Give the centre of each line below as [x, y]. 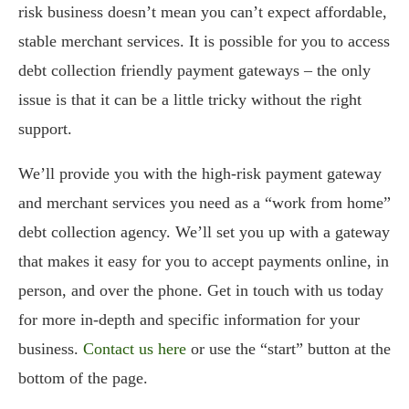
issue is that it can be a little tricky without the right [190, 99]
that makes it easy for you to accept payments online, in [204, 261]
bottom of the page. [83, 378]
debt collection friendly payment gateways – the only [194, 70]
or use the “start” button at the [288, 348]
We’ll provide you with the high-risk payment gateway [200, 173]
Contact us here [135, 348]
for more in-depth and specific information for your [189, 319]
